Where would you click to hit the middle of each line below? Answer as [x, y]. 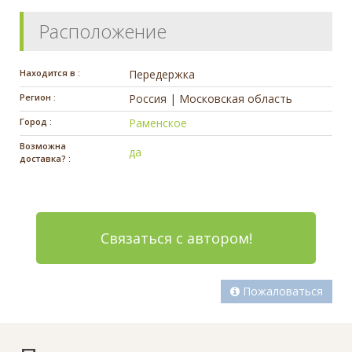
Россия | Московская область [211, 98]
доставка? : [45, 158]
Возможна [43, 145]
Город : [36, 121]
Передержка [162, 74]
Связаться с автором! [176, 238]
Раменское [158, 123]
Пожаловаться [281, 291]
